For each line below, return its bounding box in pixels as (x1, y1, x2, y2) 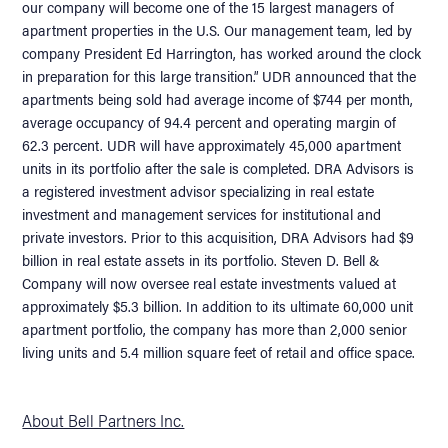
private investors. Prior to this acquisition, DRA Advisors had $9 (22, 225, 415, 247)
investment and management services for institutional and (22, 202, 382, 224)
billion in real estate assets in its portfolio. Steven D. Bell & (22, 248, 381, 270)
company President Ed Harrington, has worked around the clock (22, 41, 422, 63)
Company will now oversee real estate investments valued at (22, 271, 397, 293)
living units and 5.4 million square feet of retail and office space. (22, 340, 416, 362)
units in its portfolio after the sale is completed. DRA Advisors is (22, 156, 415, 178)
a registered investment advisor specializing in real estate (22, 179, 375, 201)
